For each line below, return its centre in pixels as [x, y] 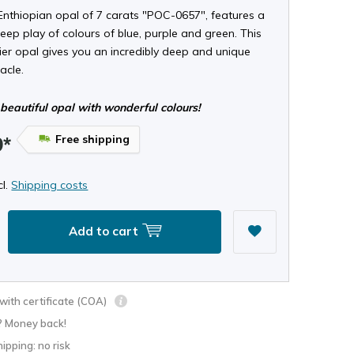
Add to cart [105, 231]
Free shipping [93, 139]
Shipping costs [50, 185]
